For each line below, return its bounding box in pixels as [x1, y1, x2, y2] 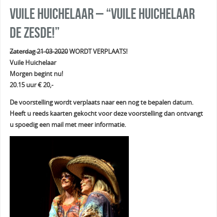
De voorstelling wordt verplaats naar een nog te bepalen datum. [9, 98, 193, 107]
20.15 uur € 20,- [9, 81, 53, 90]
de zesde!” [9, 25, 60, 41]
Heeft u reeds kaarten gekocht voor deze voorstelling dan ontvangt [9, 109, 203, 118]
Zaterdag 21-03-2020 [9, 47, 68, 56]
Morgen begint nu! [9, 70, 63, 78]
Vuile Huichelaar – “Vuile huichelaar [9, 6, 195, 22]
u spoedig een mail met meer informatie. [9, 120, 126, 129]
